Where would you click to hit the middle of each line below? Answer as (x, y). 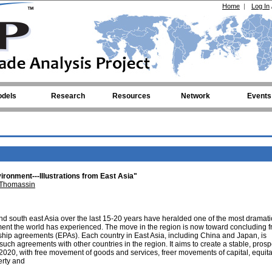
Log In (260, 6)
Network (195, 96)
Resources (131, 96)
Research (68, 96)
